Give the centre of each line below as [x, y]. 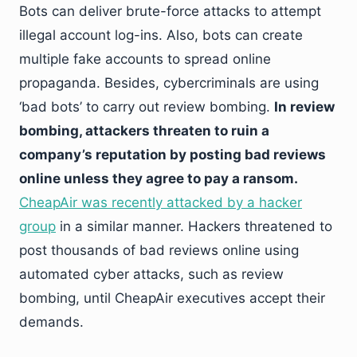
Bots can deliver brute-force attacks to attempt [170, 11]
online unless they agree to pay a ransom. [158, 178]
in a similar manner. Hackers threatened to [194, 226]
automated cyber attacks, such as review [151, 274]
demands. [51, 322]
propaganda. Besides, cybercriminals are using [169, 83]
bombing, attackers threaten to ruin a [144, 131]
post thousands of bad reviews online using [159, 250]
